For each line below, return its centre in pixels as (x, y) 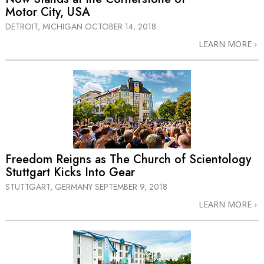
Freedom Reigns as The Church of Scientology (128, 160)
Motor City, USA (48, 12)
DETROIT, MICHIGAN (45, 26)
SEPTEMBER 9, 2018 (131, 187)
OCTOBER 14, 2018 (121, 26)
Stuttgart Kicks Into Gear (70, 173)
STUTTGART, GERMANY (50, 187)
